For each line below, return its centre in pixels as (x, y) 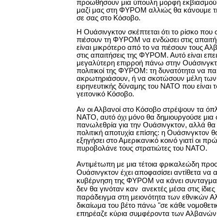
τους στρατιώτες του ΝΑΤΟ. (163, 148)
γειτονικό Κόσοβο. (105, 94)
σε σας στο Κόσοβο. (108, 18)
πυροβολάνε (98, 148)
